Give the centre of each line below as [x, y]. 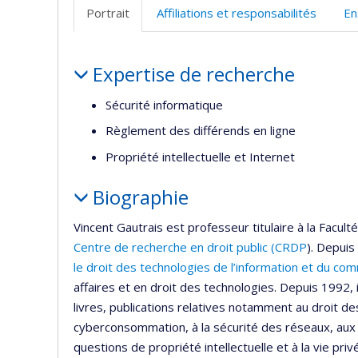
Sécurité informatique [164, 104]
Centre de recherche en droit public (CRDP [190, 247]
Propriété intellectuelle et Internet [200, 156]
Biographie [140, 197]
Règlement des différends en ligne [201, 131]
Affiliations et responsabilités [237, 13]
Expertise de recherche [193, 74]
